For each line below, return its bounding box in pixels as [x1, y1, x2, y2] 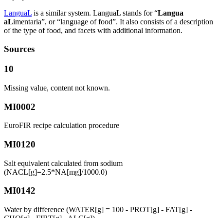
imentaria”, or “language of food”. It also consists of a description [13, 17, 213, 26]
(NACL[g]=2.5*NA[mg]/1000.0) [4, 167, 107, 176]
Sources [4, 44, 35, 54]
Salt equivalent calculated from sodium [4, 159, 123, 167]
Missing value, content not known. [4, 83, 110, 92]
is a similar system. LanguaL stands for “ [32, 8, 158, 17]
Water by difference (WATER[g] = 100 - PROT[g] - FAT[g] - [4, 205, 192, 214]
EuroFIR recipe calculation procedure [4, 121, 119, 130]
